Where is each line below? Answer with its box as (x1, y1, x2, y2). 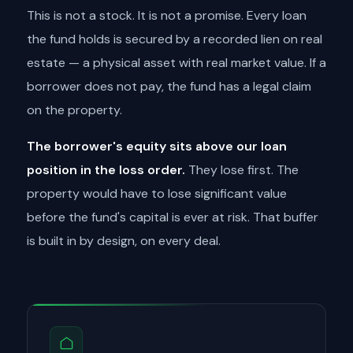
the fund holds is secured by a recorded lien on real (27, 31, 322, 47)
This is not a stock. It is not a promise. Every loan (27, 7, 307, 24)
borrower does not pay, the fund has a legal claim (27, 78, 311, 95)
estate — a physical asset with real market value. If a (27, 54, 326, 71)
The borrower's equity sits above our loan (27, 138, 287, 154)
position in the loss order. (27, 162, 185, 178)
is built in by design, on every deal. (27, 232, 221, 249)
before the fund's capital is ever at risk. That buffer (27, 209, 318, 225)
